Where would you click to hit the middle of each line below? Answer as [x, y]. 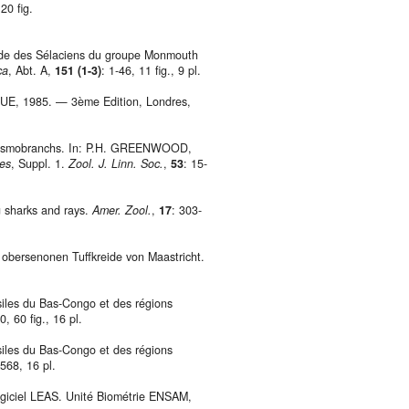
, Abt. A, [31, 71]
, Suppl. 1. [40, 164]
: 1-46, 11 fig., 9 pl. [151, 71]
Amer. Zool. [122, 210]
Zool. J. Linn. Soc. [116, 164]
